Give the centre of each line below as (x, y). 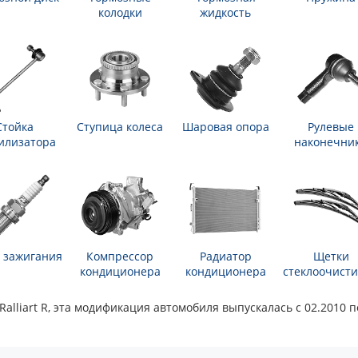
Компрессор (120, 257)
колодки (120, 13)
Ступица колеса (120, 127)
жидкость (225, 13)
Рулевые (331, 127)
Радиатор (225, 257)
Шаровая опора (225, 127)
